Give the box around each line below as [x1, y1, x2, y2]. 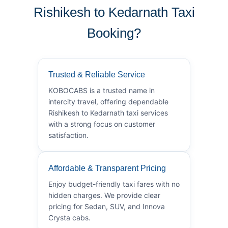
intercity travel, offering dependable [48, 97, 168, 106]
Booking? [87, 25, 141, 41]
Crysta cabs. [48, 213, 91, 222]
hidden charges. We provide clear [48, 190, 160, 199]
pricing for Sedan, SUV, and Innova [48, 202, 165, 211]
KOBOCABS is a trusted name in [48, 85, 155, 95]
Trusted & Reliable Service [48, 70, 145, 79]
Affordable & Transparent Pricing [48, 163, 166, 173]
